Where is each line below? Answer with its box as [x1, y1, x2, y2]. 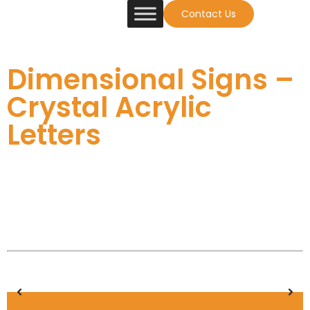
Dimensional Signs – [7, 60, 294, 99]
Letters [7, 116, 101, 154]
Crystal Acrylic [7, 88, 212, 127]
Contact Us [181, 7, 236, 21]
